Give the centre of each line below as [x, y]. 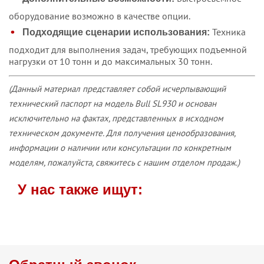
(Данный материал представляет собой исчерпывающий [117, 89]
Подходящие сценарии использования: [116, 32]
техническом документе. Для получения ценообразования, [122, 133]
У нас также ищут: [80, 189]
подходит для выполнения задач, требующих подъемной [128, 49]
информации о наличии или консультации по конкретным [120, 148]
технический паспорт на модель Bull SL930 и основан [113, 103]
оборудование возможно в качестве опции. [100, 16]
